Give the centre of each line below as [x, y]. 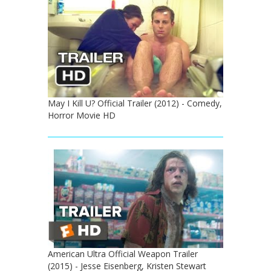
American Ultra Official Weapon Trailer [123, 253]
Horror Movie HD [82, 115]
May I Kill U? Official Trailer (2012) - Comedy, [135, 103]
